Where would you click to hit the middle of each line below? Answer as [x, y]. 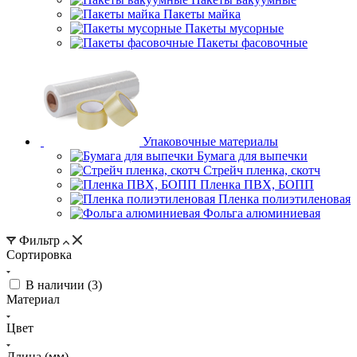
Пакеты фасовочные [252, 43]
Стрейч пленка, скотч [262, 171]
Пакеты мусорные [234, 29]
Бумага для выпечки [252, 156]
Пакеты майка [202, 14]
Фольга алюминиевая [262, 214]
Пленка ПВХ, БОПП [257, 185]
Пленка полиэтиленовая [284, 199]
